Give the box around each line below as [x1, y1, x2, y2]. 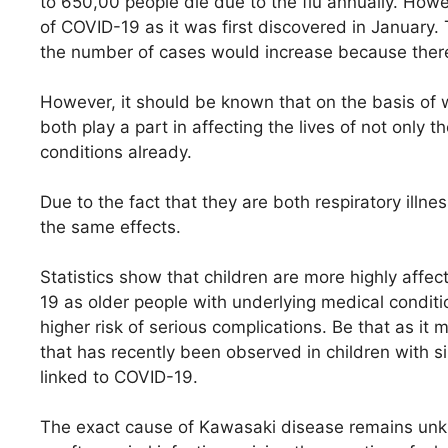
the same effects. [40, 217, 181, 237]
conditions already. [40, 142, 192, 162]
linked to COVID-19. [40, 367, 198, 387]
